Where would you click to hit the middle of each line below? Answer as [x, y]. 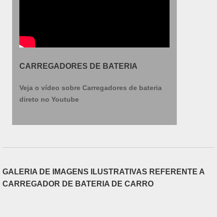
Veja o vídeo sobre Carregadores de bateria [91, 88]
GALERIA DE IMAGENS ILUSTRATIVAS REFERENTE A [103, 172]
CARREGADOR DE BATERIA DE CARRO [78, 184]
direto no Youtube [49, 99]
